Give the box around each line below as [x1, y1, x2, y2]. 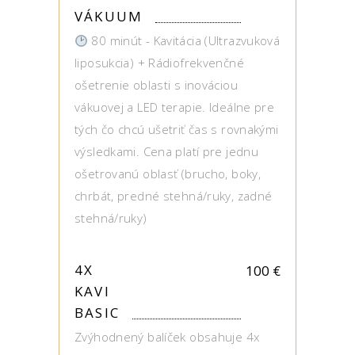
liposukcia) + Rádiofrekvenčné [74, 55, 244, 71]
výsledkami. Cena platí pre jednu [74, 143, 258, 159]
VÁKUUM [74, 7, 143, 25]
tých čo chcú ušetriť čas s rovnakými [74, 121, 279, 137]
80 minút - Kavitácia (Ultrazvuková [88, 32, 281, 48]
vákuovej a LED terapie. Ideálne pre [74, 99, 275, 115]
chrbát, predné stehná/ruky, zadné [74, 188, 273, 204]
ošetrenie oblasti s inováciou [74, 77, 238, 93]
